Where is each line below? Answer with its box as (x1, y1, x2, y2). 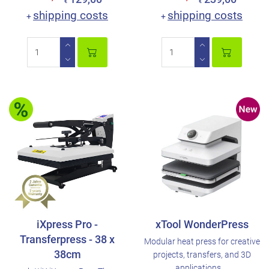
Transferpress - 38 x (20, 233, 115, 246)
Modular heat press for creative (144, 237, 260, 246)
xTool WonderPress (155, 218, 249, 231)
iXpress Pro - (37, 218, 98, 231)
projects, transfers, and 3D (153, 250, 251, 259)
